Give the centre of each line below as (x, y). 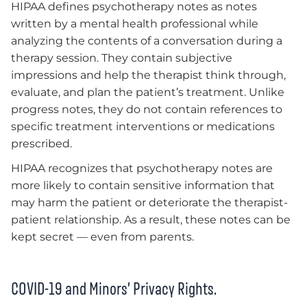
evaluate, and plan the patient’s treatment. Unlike (148, 93)
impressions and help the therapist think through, (148, 75)
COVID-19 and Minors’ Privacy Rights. (114, 288)
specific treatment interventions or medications (143, 127)
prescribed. (41, 144)
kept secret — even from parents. (102, 236)
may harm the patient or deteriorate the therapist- (149, 202)
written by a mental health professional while (135, 24)
